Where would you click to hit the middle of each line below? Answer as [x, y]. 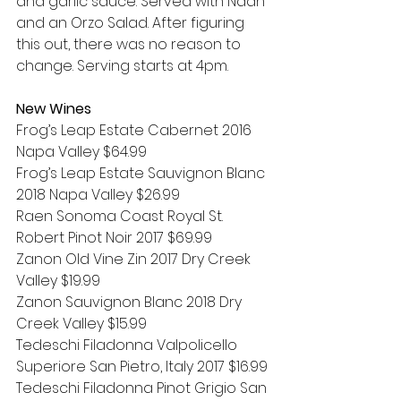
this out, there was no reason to [130, 44]
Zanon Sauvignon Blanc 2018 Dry [131, 302]
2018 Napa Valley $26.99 [98, 195]
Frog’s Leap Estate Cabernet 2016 [136, 130]
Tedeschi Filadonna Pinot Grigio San [143, 388]
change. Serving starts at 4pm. [122, 66]
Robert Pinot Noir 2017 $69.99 [114, 238]
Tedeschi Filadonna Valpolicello [128, 345]
